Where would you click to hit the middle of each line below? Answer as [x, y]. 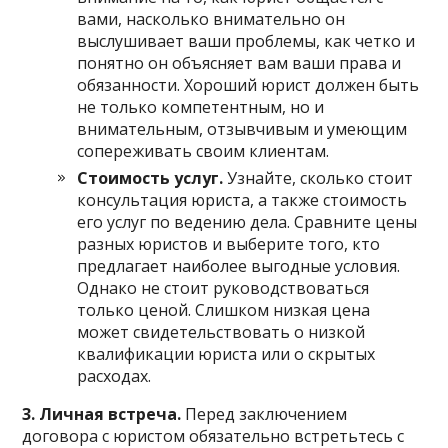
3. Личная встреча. [102, 413]
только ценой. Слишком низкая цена [224, 309]
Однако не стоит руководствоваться [223, 287]
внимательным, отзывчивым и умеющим [242, 128]
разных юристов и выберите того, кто [229, 243]
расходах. [114, 375]
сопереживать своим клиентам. [203, 150]
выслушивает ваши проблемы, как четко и [246, 40]
